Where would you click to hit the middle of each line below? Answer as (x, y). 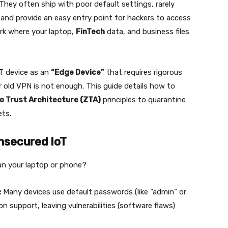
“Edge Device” (78, 73)
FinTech (90, 32)
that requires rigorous (143, 73)
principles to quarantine (143, 100)
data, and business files (147, 32)
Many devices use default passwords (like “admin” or (94, 192)
